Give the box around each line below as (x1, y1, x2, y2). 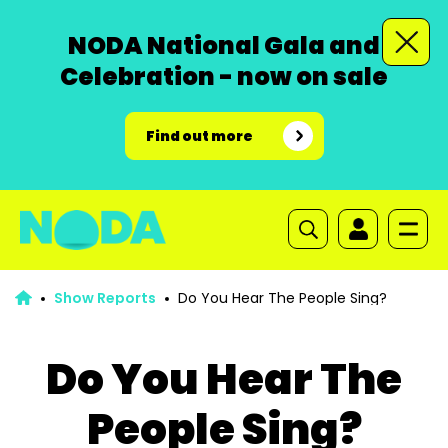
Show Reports (53, 288, 156, 308)
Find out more (145, 126, 253, 146)
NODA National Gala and (68, 29, 380, 62)
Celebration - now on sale (60, 60, 388, 93)
